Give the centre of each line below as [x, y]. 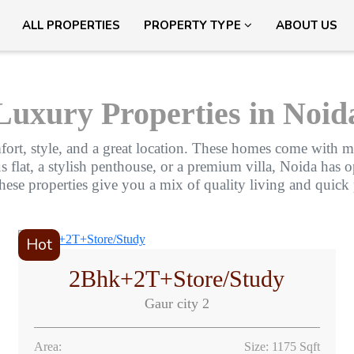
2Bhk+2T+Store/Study [177, 279]
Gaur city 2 [177, 304]
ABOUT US [307, 25]
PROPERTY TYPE [194, 25]
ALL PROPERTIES [71, 25]
